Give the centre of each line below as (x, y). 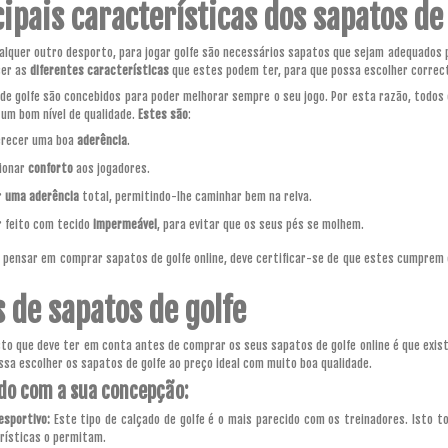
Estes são (161, 114)
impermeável (125, 224)
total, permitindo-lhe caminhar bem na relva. (195, 196)
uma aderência (42, 196)
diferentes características (98, 70)
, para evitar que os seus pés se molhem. (260, 224)
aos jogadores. (113, 168)
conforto (52, 168)
